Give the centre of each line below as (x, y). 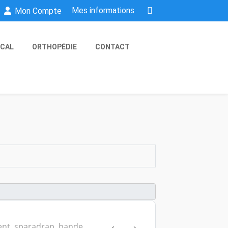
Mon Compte (37, 11)
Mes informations (103, 10)
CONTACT (112, 47)
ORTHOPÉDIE (54, 47)
